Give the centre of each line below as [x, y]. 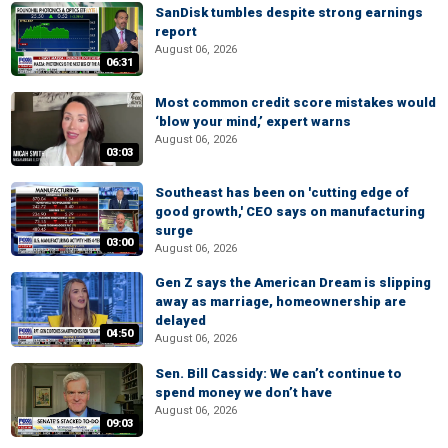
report [176, 31]
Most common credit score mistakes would [295, 102]
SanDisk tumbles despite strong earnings [289, 12]
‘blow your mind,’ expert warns [253, 121]
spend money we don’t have [243, 392]
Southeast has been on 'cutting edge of [282, 192]
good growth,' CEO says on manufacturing [290, 211]
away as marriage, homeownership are [280, 302]
